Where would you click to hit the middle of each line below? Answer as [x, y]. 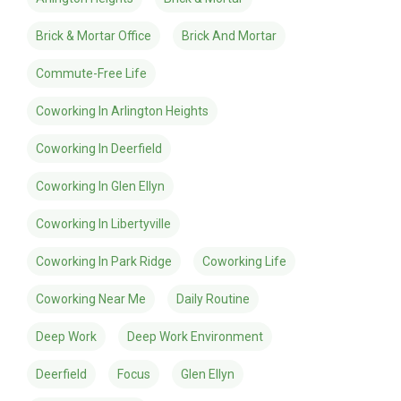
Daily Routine [213, 299]
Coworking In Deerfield [98, 149]
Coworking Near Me [90, 299]
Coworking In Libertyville [103, 224]
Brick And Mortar [229, 36]
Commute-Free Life [91, 73]
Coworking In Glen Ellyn [100, 186]
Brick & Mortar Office [93, 36]
